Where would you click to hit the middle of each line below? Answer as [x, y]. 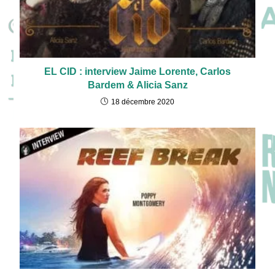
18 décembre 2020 [143, 102]
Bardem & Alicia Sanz [137, 85]
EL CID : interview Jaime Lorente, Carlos [137, 71]
